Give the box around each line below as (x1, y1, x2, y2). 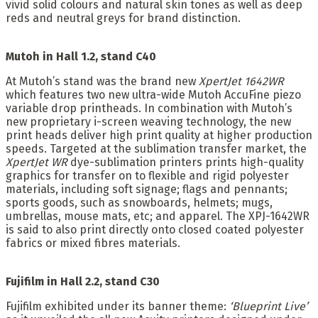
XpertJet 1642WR (199, 74, 284, 88)
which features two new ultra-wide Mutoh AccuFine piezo (6, 87, 301, 102)
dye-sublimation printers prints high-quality (67, 155, 304, 169)
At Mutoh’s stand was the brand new (6, 74, 199, 88)
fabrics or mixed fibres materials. (6, 236, 180, 250)
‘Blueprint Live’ (229, 299, 308, 313)
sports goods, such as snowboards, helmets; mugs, (6, 195, 273, 209)
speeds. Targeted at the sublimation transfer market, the (6, 141, 307, 155)
